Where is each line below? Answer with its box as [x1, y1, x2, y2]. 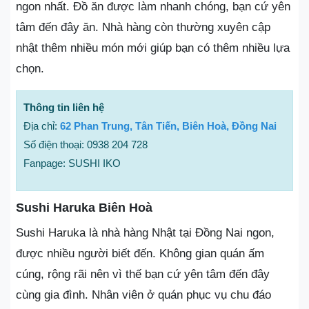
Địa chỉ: [23, 119, 60, 132]
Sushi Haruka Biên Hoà [16, 200, 152, 215]
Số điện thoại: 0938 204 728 [23, 138, 148, 150]
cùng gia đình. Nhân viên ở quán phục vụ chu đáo [16, 288, 271, 301]
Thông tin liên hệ [23, 101, 104, 113]
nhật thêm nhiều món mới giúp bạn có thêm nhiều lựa [16, 41, 290, 54]
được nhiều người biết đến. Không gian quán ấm [16, 246, 264, 260]
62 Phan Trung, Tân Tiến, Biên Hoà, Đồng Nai [60, 119, 277, 132]
